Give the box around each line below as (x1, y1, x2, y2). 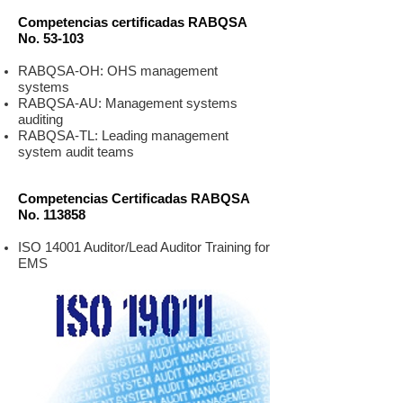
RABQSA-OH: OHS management (18, 63, 218, 78)
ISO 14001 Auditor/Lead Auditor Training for (18, 239, 270, 255)
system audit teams (18, 144, 134, 159)
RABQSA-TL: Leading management (18, 128, 228, 143)
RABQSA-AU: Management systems (18, 95, 237, 111)
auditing (18, 112, 63, 127)
